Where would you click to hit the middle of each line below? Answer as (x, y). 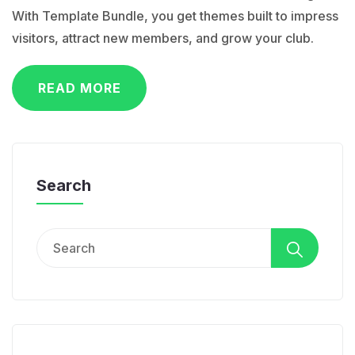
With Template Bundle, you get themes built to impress (175, 15)
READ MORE (79, 88)
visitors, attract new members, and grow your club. (163, 38)
